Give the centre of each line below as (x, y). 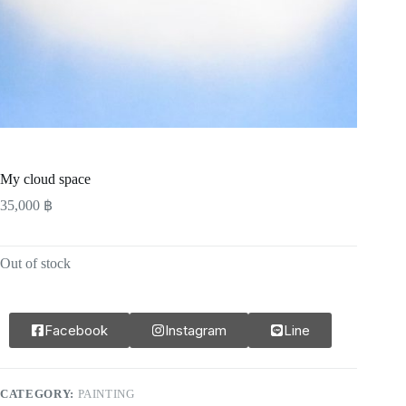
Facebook (76, 330)
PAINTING (106, 393)
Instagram (196, 330)
